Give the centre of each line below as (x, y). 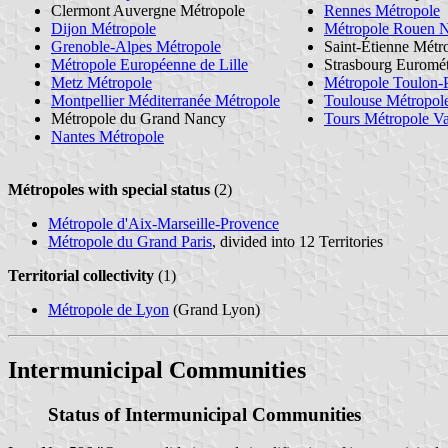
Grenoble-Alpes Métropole (136, 46)
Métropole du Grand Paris (130, 241)
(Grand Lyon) (214, 309)
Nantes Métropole (107, 136)
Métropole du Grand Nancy (138, 118)
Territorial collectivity (81, 275)
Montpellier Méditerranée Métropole (165, 100)
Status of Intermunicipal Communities (204, 414)
